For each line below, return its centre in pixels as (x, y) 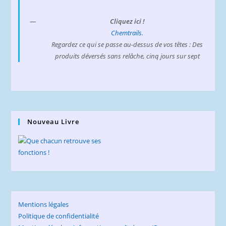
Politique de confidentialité (59, 216)
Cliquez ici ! (127, 21)
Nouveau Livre (53, 122)
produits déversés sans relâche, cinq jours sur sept (127, 56)
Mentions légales (44, 204)
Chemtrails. (127, 33)
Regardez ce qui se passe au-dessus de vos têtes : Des (127, 45)
